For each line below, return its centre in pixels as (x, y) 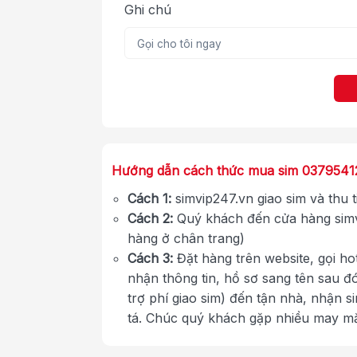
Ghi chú (148, 10)
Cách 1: (149, 199)
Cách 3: (150, 259)
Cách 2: (150, 219)
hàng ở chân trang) (186, 239)
